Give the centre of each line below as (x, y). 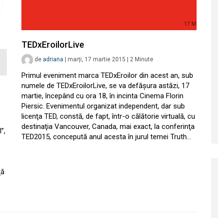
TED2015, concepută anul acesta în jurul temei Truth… (106, 137)
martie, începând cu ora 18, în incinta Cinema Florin (102, 96)
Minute (144, 60)
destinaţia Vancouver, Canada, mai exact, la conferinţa (108, 127)
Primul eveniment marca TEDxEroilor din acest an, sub (107, 76)
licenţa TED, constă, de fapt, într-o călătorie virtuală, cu (108, 117)
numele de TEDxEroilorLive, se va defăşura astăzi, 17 (105, 86)
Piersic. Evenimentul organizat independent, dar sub (103, 106)
